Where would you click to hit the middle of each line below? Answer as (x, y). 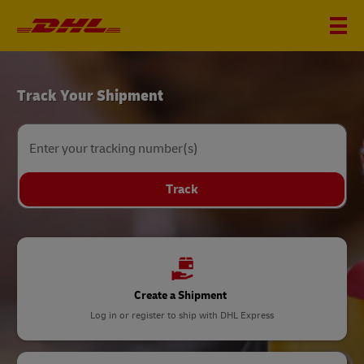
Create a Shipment (180, 295)
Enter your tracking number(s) (114, 149)
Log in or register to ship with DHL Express (182, 316)
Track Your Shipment (90, 95)
